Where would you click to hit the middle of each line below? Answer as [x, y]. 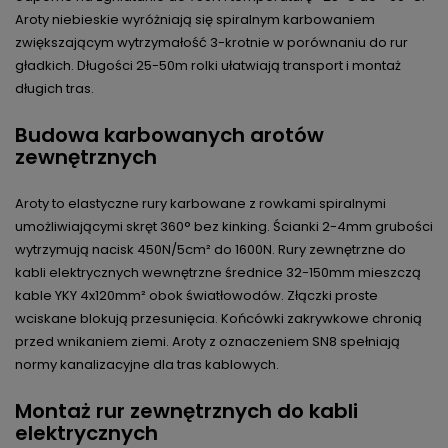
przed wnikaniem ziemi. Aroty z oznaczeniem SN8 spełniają [207, 342]
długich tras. [54, 89]
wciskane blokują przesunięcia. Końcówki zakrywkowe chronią [218, 319]
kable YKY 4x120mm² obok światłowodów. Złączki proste [196, 296]
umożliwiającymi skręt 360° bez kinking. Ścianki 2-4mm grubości [224, 227]
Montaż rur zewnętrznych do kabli [186, 411]
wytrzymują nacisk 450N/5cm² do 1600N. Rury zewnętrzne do [210, 250]
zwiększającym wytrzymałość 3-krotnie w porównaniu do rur [211, 43]
